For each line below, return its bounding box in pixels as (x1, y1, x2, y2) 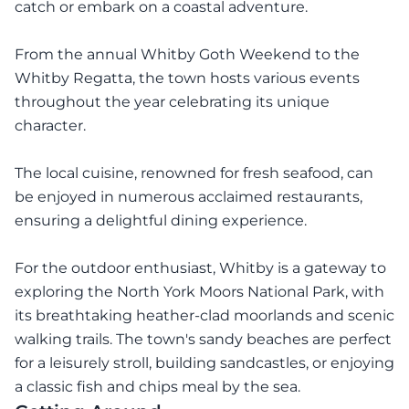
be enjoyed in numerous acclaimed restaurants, (15, 188, 362, 205)
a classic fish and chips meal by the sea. (15, 378, 300, 395)
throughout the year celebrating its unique (15, 93, 330, 110)
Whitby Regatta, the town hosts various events (15, 69, 360, 87)
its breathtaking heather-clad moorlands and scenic (15, 307, 394, 324)
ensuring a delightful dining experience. (15, 212, 307, 229)
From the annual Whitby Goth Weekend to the (15, 46, 360, 63)
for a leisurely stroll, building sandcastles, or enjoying (15, 354, 394, 372)
